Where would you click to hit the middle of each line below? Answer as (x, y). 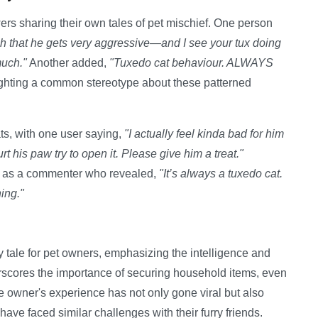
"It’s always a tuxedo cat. (221, 174)
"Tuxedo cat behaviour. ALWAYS (191, 63)
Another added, (68, 63)
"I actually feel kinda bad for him (204, 134)
